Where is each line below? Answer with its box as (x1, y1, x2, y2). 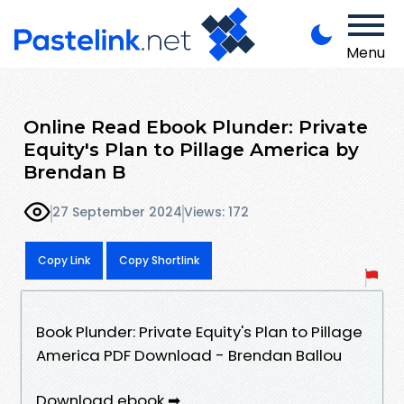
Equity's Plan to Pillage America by (23, 137, 359, 161)
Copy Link (38, 252, 90, 268)
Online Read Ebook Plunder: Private (23, 115, 368, 138)
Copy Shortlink (119, 252, 199, 268)
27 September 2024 (52, 203, 182, 222)
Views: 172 (184, 203, 249, 222)
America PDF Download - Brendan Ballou (36, 344, 342, 366)
